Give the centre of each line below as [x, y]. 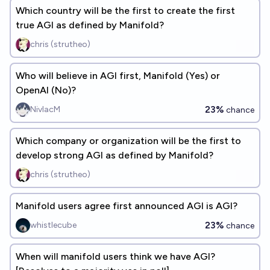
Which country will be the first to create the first [125, 11]
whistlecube [53, 225]
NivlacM [45, 109]
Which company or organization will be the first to [128, 141]
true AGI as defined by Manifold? [90, 25]
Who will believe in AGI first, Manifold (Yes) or [118, 76]
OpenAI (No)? [46, 90]
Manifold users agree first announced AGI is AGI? [127, 206]
